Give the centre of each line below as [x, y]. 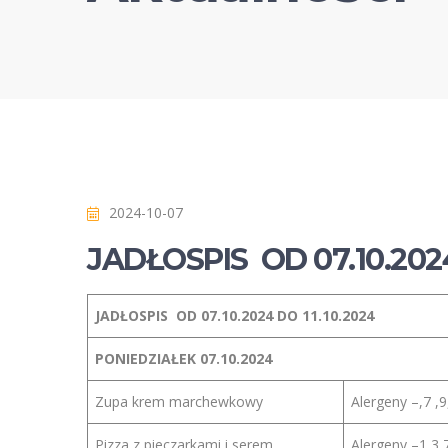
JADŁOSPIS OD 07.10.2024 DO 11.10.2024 [234, 315]
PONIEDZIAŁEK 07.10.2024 [183, 358]
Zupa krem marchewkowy [183, 401]
